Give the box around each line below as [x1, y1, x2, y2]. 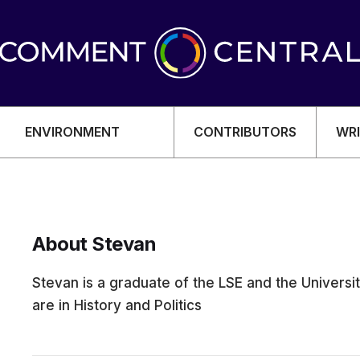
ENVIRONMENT [25, 124, 120, 141]
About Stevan [32, 232, 157, 256]
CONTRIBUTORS [194, 124, 297, 141]
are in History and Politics [32, 297, 202, 313]
